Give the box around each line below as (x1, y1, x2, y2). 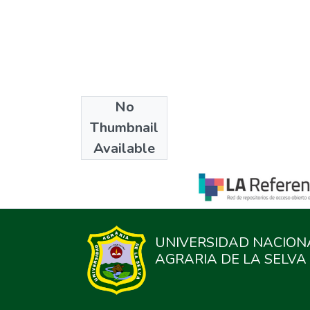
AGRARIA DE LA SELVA (155, 250, 307, 268)
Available (93, 138, 155, 158)
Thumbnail (90, 118, 158, 137)
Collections (81, 104, 152, 124)
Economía (81, 129, 127, 145)
